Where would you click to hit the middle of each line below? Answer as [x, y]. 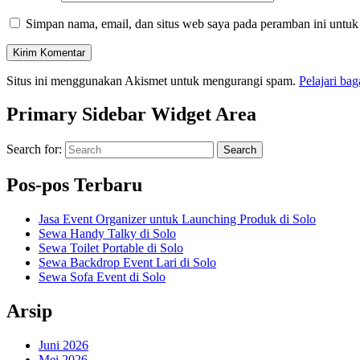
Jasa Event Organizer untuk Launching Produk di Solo [177, 219]
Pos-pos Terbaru [74, 185]
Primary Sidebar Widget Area [131, 115]
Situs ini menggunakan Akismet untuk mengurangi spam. [153, 80]
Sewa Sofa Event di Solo [102, 277]
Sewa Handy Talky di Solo [107, 234]
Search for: [34, 149]
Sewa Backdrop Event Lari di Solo [127, 263]
